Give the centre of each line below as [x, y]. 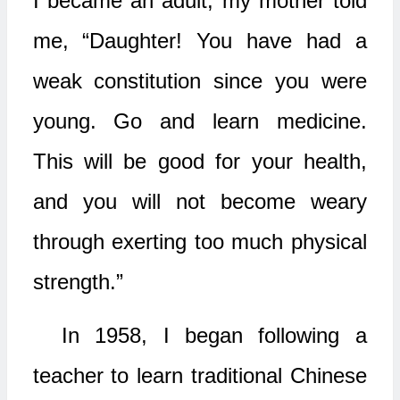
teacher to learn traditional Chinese [200, 375]
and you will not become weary [200, 201]
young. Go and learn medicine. [200, 121]
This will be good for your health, [200, 161]
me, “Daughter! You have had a [200, 41]
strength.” [78, 282]
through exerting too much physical [200, 242]
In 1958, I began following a [214, 335]
